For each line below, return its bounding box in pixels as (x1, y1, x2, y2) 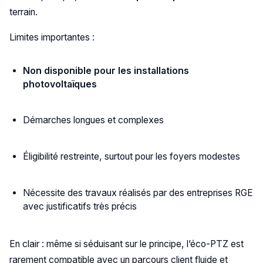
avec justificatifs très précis (23, 200, 137, 212)
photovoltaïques (23, 78, 97, 90)
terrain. (9, 6, 38, 18)
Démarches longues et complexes (23, 114, 164, 126)
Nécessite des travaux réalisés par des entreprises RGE (23, 187, 254, 198)
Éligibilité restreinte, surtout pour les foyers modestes (23, 151, 241, 163)
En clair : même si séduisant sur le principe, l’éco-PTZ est (9, 238, 244, 249)
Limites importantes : (9, 32, 95, 43)
